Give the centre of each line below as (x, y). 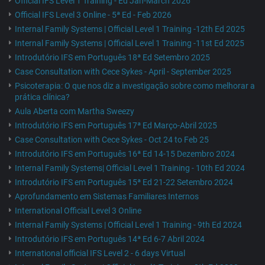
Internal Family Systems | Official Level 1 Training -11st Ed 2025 (130, 43)
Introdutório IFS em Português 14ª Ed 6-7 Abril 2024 (110, 239)
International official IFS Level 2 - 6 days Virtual (100, 253)
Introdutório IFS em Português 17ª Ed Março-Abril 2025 (116, 126)
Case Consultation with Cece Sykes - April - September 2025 (123, 72)
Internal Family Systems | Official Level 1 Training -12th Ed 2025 (130, 29)
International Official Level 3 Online (78, 211)
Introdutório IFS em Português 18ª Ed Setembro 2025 (112, 58)
